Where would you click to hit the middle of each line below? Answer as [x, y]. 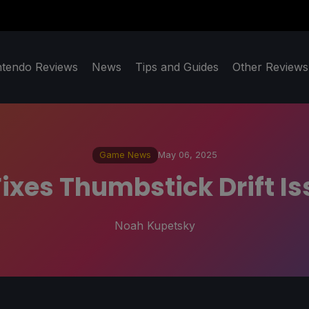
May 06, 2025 [187, 155]
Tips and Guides [177, 67]
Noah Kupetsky [154, 225]
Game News [125, 155]
